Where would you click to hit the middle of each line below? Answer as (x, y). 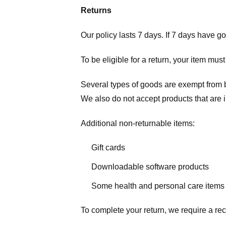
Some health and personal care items (158, 186)
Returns (96, 11)
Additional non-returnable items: (138, 123)
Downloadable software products (150, 166)
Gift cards (108, 148)
